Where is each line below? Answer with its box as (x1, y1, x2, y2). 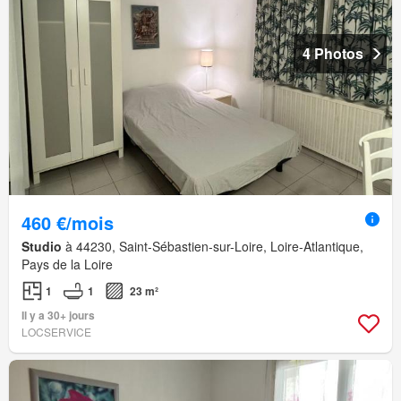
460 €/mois (21, 209, 114, 235)
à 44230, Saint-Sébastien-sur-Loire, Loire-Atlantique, (62, 236, 363, 255)
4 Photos (303, 42, 363, 64)
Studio (21, 236, 62, 255)
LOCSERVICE (21, 323, 91, 339)
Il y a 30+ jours (21, 306, 95, 323)
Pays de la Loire (21, 254, 113, 273)
